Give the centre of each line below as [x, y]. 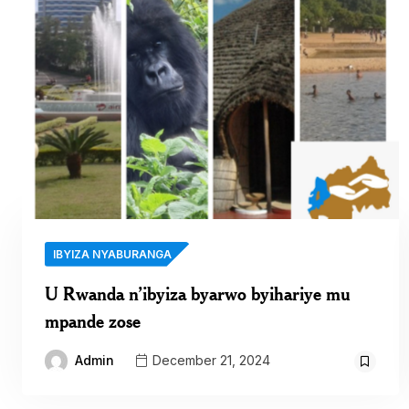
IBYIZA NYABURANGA [112, 254]
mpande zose [93, 320]
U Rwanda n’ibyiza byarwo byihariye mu [198, 293]
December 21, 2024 [210, 361]
